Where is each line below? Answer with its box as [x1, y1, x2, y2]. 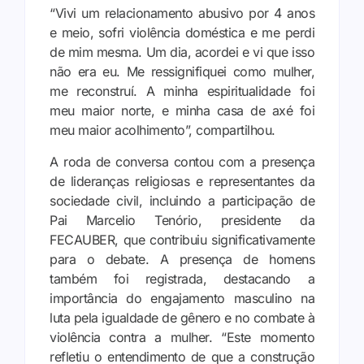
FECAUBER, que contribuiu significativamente [50, 231, 314, 248]
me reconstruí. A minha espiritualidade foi [50, 83, 314, 100]
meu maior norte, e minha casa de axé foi [50, 102, 314, 119]
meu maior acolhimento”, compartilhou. [50, 122, 275, 139]
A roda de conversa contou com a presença [50, 153, 314, 170]
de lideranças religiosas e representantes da [50, 172, 314, 189]
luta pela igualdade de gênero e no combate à [50, 309, 314, 326]
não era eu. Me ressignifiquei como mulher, [50, 63, 314, 80]
